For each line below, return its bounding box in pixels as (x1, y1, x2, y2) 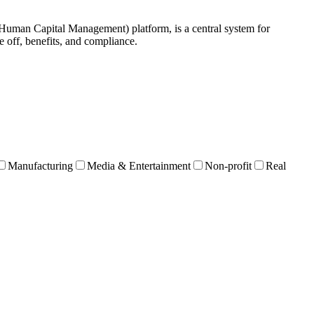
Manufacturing (8, 159, 73, 172)
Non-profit (205, 159, 252, 172)
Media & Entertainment (87, 159, 191, 172)
